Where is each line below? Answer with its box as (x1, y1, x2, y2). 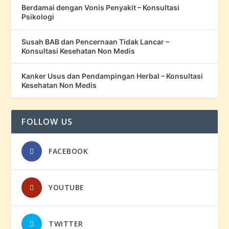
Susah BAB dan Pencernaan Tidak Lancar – (21, 37, 170, 47)
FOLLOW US (21, 116, 73, 128)
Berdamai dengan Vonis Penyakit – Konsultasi (21, 3, 180, 12)
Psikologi (21, 12, 55, 21)
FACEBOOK (49, 146, 88, 156)
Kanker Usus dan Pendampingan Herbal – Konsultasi (21, 72, 203, 81)
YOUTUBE (49, 182, 84, 193)
